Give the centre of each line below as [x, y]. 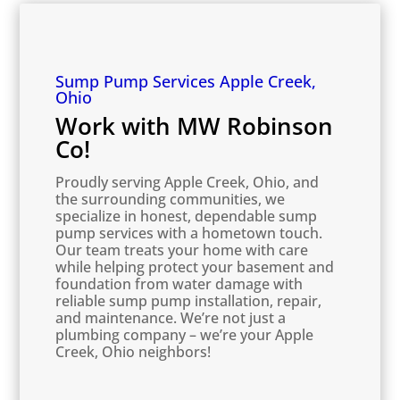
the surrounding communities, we [171, 199]
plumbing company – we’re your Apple [185, 335]
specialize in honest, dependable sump [187, 216]
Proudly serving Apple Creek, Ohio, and [187, 182]
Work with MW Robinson [195, 126]
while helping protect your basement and [195, 267]
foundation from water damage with [179, 284]
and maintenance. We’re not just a [171, 318]
